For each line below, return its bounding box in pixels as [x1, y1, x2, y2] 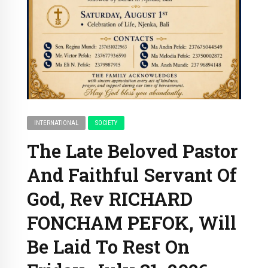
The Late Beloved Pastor [27, 138, 238, 163]
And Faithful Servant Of [27, 162, 237, 187]
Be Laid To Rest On [27, 234, 190, 258]
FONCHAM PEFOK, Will [27, 210, 236, 234]
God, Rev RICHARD [27, 186, 193, 211]
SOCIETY [95, 119, 118, 127]
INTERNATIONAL [34, 119, 79, 127]
